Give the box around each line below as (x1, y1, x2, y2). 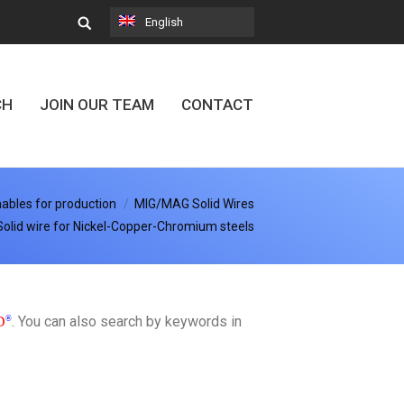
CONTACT (181, 96, 253, 114)
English (145, 15, 183, 29)
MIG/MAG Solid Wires (134, 197, 254, 211)
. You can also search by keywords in (12, 313, 242, 330)
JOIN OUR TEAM (40, 96, 154, 114)
